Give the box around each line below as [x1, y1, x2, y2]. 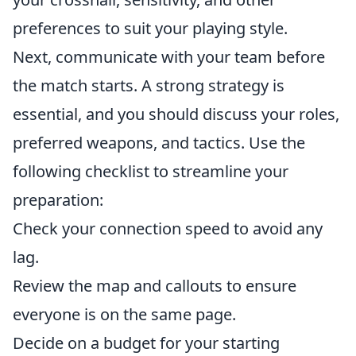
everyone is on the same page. [13, 304, 236, 325]
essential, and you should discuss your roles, [13, 103, 339, 125]
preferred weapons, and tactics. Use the [13, 132, 305, 153]
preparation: [13, 189, 103, 211]
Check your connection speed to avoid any [13, 218, 323, 239]
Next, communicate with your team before [13, 46, 325, 68]
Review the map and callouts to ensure [13, 275, 296, 296]
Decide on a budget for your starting [13, 332, 280, 354]
